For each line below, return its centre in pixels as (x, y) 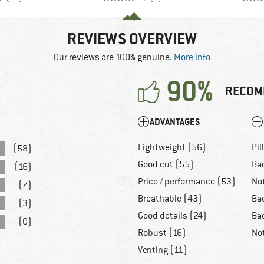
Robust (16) (162, 233)
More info (192, 57)
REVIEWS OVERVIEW (132, 39)
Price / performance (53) (187, 182)
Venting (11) (163, 250)
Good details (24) (172, 216)
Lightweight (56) (172, 148)
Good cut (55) (166, 165)
